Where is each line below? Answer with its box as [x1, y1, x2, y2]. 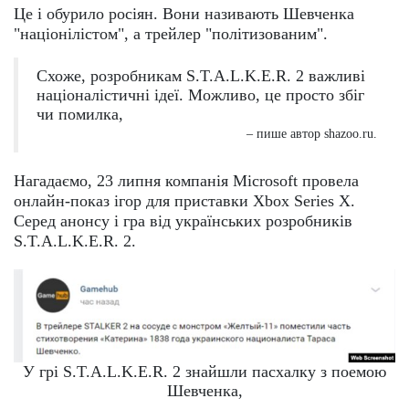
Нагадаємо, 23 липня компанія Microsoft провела [14, 172, 359, 191]
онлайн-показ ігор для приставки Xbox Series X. [14, 192, 355, 211]
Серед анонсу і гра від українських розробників [14, 212, 352, 231]
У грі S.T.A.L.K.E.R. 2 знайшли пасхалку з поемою [23, 362, 386, 381]
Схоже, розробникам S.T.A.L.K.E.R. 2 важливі [37, 67, 365, 86]
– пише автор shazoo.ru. [246, 127, 377, 142]
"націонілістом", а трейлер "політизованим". [14, 25, 328, 44]
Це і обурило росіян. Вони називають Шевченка [14, 5, 354, 24]
